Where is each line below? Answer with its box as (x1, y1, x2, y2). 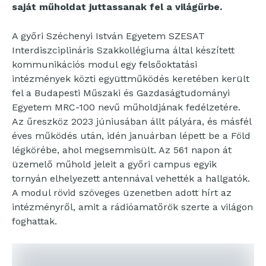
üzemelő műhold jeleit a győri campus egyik (12, 159, 217, 170)
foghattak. (12, 216, 57, 227)
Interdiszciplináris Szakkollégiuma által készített (12, 45, 235, 56)
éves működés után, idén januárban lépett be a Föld (12, 130, 251, 141)
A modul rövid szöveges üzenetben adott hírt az (12, 187, 232, 198)
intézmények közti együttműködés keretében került (12, 73, 249, 84)
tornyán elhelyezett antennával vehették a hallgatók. (12, 173, 250, 184)
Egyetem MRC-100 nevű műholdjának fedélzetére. (12, 102, 240, 113)
